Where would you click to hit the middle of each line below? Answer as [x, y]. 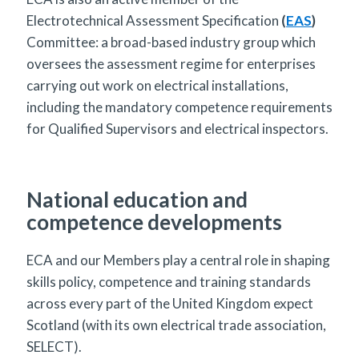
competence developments [154, 222]
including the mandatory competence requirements [179, 107]
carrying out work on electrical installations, [157, 85]
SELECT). [55, 346]
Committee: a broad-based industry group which [171, 42]
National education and [137, 199]
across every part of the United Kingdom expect [170, 303]
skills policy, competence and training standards [169, 281]
